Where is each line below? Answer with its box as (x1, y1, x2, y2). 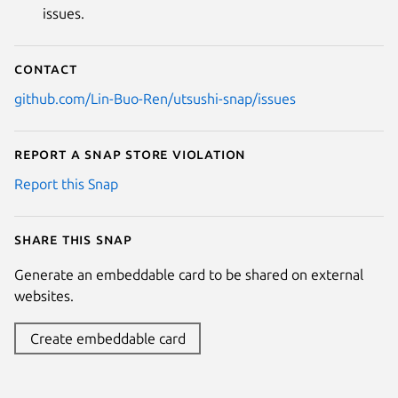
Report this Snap (14, 175, 118, 192)
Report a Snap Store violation (14, 145, 247, 162)
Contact (14, 60, 77, 76)
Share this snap (14, 230, 132, 247)
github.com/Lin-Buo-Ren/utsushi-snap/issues (14, 90, 296, 107)
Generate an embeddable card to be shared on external (14, 266, 363, 283)
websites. (14, 287, 74, 304)
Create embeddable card (29, 330, 186, 346)
